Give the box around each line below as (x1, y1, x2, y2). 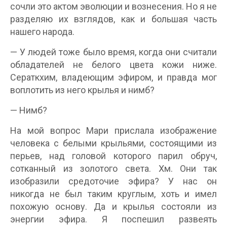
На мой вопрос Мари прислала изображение (10, 125, 217, 136)
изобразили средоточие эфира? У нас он (10, 176, 217, 186)
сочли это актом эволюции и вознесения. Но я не (10, 1, 217, 12)
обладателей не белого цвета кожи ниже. (10, 59, 217, 70)
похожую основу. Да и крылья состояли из (10, 201, 217, 212)
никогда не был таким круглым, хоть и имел (10, 188, 217, 199)
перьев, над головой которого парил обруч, (10, 150, 217, 161)
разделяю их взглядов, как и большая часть (10, 14, 217, 24)
